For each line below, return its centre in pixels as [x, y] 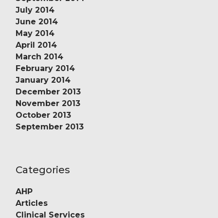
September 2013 [50, 127]
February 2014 [45, 68]
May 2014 [35, 33]
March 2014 [39, 56]
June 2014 [37, 21]
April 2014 [36, 45]
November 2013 [48, 103]
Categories [43, 170]
